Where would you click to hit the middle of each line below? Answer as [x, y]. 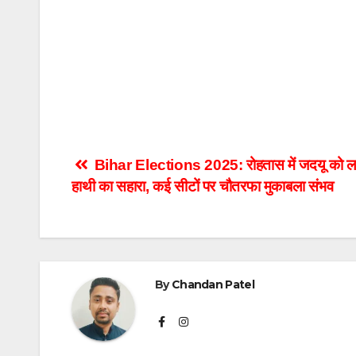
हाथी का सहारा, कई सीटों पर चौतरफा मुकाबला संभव [203, 187]
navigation [135, 203]
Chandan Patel [213, 285]
